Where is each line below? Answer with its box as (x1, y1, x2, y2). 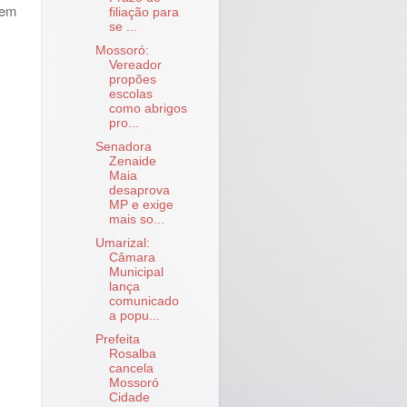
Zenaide (108, 154, 156, 168)
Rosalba (108, 347, 156, 362)
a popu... (108, 309, 160, 323)
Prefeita (94, 333, 140, 347)
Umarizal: (94, 236, 150, 251)
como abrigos (108, 101, 187, 115)
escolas (108, 86, 153, 101)
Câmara (108, 251, 155, 265)
